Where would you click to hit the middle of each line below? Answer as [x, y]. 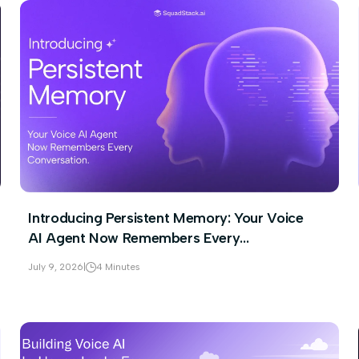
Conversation [72, 258]
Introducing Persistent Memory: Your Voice [166, 218]
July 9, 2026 [56, 267]
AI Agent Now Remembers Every [134, 238]
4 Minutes [119, 267]
